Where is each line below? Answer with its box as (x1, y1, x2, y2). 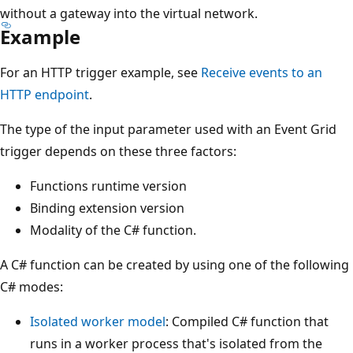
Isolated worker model (30, 312, 165, 330)
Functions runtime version (30, 176, 187, 195)
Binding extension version (30, 199, 184, 217)
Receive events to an (201, 63, 322, 81)
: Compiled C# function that (165, 312, 329, 330)
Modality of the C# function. (30, 221, 196, 239)
